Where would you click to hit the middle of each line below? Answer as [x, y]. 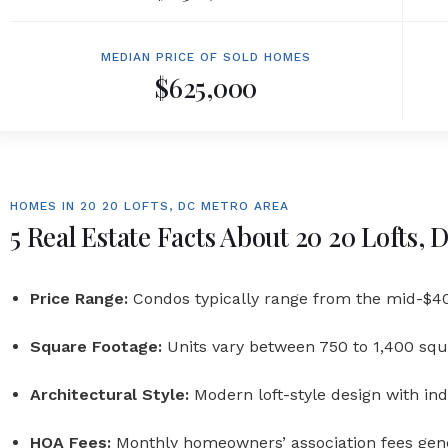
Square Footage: [96, 346]
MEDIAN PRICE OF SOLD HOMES [206, 57]
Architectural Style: [109, 394]
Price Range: [79, 298]
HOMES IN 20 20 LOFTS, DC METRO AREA [149, 206]
